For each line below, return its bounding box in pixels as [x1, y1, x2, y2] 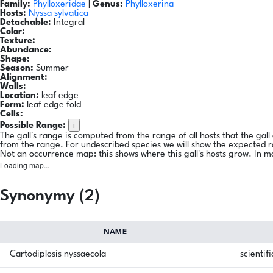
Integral [51, 18, 85, 28]
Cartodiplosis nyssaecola [10, 250, 106, 260]
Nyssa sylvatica [29, 9, 88, 19]
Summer [34, 64, 69, 74]
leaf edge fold [24, 101, 81, 110]
